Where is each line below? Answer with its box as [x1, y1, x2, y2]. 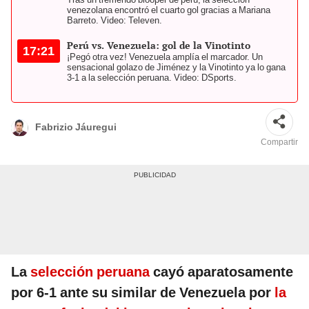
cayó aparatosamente [150, 263, 293, 280]
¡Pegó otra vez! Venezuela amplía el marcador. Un [67, 51, 263, 62]
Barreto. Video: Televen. [67, 14, 162, 26]
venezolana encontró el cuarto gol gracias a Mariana [67, 4, 270, 15]
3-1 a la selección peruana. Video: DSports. [67, 72, 237, 83]
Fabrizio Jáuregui [35, 121, 117, 133]
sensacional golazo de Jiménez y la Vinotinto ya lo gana [67, 61, 286, 72]
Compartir [261, 137, 298, 147]
